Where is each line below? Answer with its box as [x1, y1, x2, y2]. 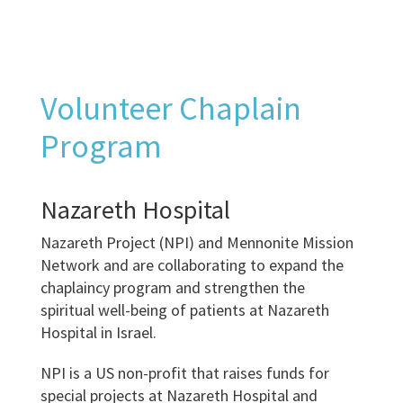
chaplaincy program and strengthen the [40, 277, 305, 298]
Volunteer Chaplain [40, 88, 301, 129]
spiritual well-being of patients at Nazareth [40, 300, 329, 320]
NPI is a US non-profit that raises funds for [40, 363, 329, 383]
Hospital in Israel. [40, 322, 157, 343]
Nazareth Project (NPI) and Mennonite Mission [40, 232, 354, 253]
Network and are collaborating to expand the [40, 255, 344, 275]
